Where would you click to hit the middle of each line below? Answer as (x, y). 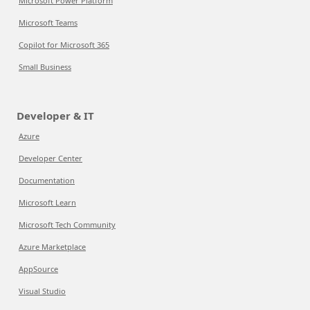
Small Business (45, 67)
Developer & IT (55, 116)
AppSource (38, 269)
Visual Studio (42, 291)
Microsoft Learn (47, 202)
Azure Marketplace (52, 247)
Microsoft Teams (48, 22)
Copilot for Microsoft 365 (64, 45)
